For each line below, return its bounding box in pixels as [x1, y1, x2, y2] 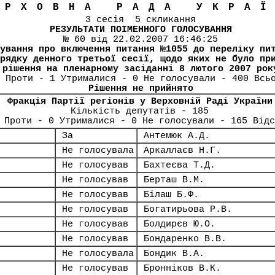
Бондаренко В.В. [144, 234, 227, 244]
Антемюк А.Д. [144, 131, 210, 141]
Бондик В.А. [144, 249, 204, 258]
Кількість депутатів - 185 [71, 106, 209, 116]
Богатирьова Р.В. [144, 204, 232, 214]
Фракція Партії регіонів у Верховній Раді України [7, 96, 273, 106]
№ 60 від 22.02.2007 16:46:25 [63, 34, 218, 44]
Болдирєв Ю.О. [144, 219, 215, 229]
